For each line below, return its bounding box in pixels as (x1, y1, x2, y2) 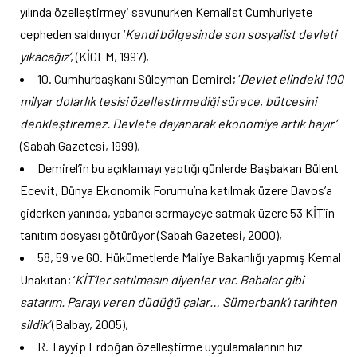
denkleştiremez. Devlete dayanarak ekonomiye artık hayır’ (20, 115, 336, 131)
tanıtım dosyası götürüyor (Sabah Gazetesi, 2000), (20, 226, 282, 242)
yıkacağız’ (20, 48, 70, 64)
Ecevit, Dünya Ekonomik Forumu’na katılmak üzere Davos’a (20, 182, 332, 198)
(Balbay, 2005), (49, 316, 128, 331)
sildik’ (20, 316, 49, 331)
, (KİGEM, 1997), (70, 48, 149, 64)
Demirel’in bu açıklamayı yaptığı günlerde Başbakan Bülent (37, 159, 339, 175)
